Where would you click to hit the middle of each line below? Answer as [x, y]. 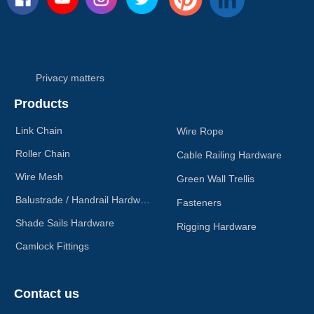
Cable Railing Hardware [229, 155]
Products [41, 104]
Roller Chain [43, 153]
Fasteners [199, 203]
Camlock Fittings [52, 246]
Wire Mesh [39, 177]
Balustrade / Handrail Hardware [145, 200]
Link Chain [39, 130]
